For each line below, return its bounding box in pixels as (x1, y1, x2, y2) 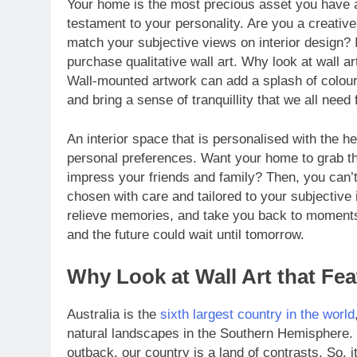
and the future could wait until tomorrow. (67, 227, 304, 242)
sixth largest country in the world (160, 306, 355, 322)
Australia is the (67, 306, 160, 322)
